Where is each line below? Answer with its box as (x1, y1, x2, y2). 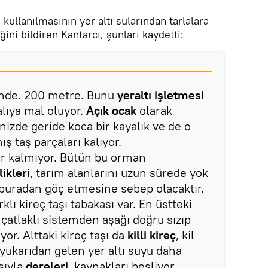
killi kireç (127, 227, 176, 242)
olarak (136, 103, 172, 118)
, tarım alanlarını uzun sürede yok (30, 165, 208, 180)
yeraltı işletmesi (114, 87, 204, 102)
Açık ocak (86, 103, 136, 118)
